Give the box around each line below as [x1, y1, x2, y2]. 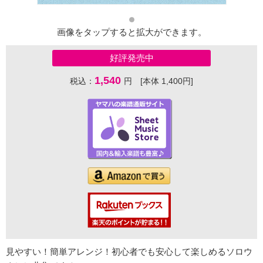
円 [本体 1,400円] [124, 76, 193, 86]
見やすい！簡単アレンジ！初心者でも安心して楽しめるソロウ [6, 247, 252, 257]
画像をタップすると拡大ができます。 [56, 27, 207, 38]
